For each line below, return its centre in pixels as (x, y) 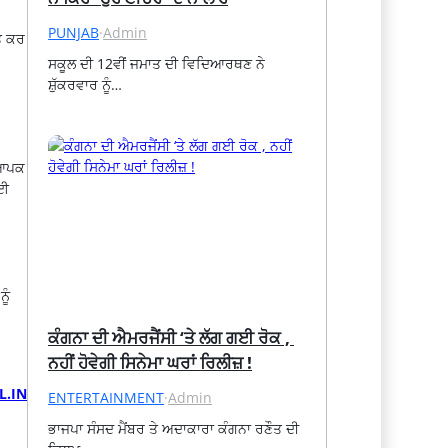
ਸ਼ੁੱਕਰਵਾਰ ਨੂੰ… (85, 84)
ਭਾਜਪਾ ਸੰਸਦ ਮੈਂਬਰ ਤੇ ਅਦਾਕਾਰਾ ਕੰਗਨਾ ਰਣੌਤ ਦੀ (174, 428)
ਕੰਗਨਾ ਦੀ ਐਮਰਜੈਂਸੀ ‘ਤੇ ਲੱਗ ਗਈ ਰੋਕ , (169, 337)
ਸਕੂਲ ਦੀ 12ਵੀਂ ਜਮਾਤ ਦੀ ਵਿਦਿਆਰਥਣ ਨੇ (157, 63)
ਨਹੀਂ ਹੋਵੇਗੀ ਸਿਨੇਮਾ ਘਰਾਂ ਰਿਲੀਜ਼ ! (150, 362)
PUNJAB (74, 32)
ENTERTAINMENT (106, 397)
